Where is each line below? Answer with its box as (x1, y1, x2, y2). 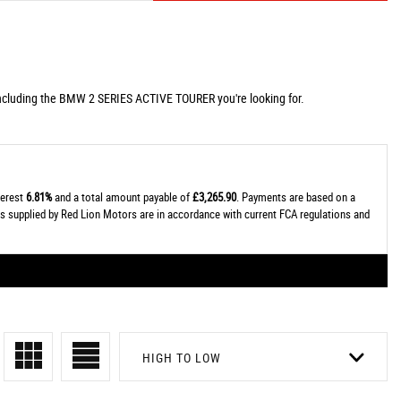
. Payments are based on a (235, 189, 355, 205)
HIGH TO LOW (142, 349, 221, 366)
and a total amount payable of (51, 189, 192, 205)
